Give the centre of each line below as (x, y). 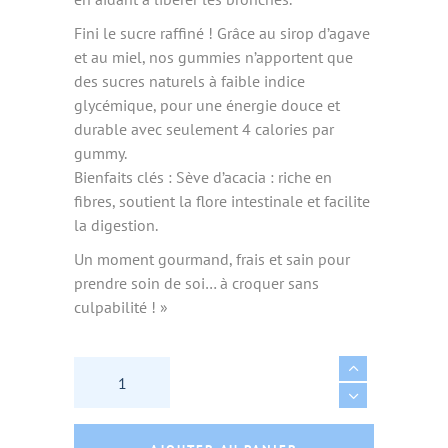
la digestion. (116, 224)
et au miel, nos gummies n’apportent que (213, 56)
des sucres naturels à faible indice (189, 80)
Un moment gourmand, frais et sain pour (212, 258)
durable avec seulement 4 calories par (204, 128)
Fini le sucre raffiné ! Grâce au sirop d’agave (222, 32)
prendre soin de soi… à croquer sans (196, 282)
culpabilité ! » (121, 306)
